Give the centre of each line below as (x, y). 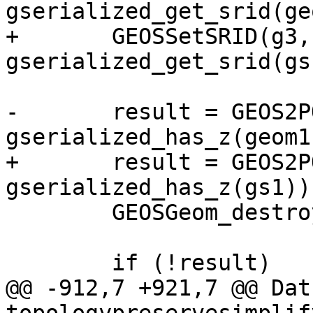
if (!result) (12, 263)
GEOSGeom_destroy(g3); (12, 213)
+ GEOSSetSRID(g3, (12, 37)
